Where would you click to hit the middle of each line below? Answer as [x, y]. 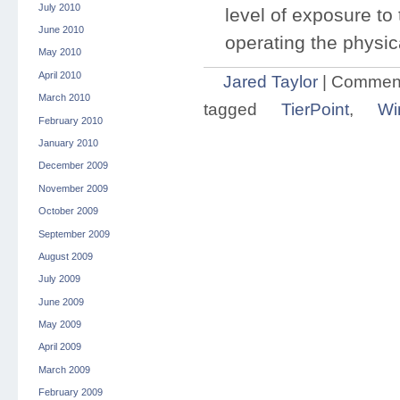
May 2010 [59, 52]
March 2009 [64, 369]
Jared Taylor [270, 82]
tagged [232, 109]
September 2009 [74, 233]
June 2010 [61, 30]
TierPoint [315, 109]
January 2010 [68, 142]
